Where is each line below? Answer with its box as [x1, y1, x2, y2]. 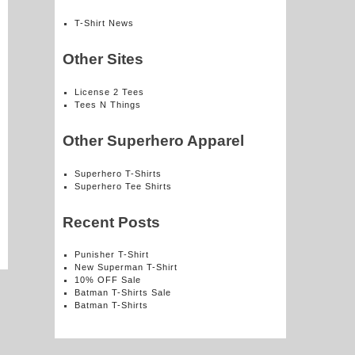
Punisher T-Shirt [74, 250, 149, 260]
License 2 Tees [74, 87, 144, 97]
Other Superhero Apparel [62, 132, 244, 150]
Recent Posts [62, 213, 160, 231]
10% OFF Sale [74, 275, 141, 285]
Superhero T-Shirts [74, 168, 162, 178]
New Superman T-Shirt [74, 262, 177, 273]
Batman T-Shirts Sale [74, 288, 171, 298]
